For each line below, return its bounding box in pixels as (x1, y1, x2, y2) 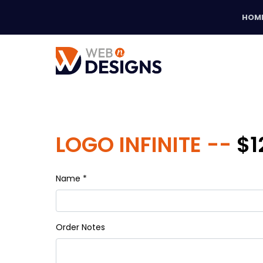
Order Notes (56, 221, 105, 233)
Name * (56, 173, 87, 184)
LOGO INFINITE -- (56, 130, 237, 160)
